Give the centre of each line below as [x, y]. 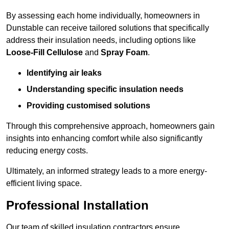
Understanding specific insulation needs [105, 89]
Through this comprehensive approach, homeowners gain [110, 126]
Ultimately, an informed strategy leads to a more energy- [107, 171]
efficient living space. [44, 184]
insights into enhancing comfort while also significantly [104, 139]
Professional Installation [77, 205]
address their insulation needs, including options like [101, 40]
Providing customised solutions [88, 106]
